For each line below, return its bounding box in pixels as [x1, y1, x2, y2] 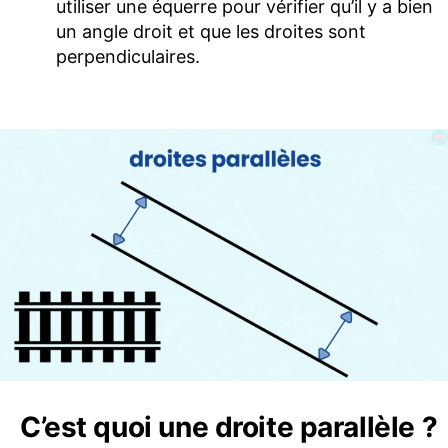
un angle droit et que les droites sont [56, 20, 366, 42]
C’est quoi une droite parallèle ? [20, 409, 438, 444]
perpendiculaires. [56, 45, 200, 67]
